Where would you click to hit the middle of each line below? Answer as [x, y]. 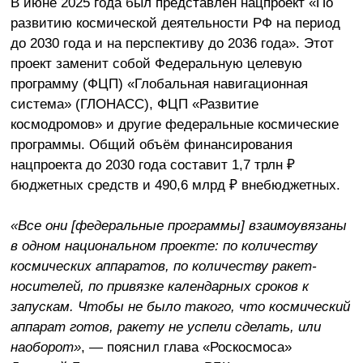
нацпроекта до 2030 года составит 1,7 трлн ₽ [152, 164]
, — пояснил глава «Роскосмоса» [186, 347]
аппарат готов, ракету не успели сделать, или [165, 327]
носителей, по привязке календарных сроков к [159, 286]
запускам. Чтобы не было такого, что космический [180, 307]
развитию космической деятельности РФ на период [175, 22]
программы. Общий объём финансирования [151, 144]
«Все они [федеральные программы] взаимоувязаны [178, 226]
